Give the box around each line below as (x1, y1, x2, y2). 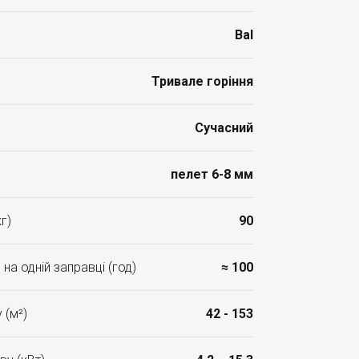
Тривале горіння (151, 74, 253, 89)
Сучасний (195, 120, 253, 135)
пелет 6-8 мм (171, 167, 253, 182)
